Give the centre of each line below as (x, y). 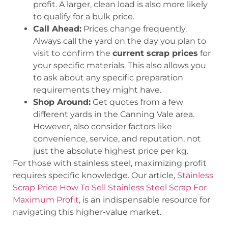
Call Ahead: (57, 29)
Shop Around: (62, 102)
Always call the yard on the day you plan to (120, 41)
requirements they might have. (97, 90)
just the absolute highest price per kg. (111, 151)
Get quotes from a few (137, 102)
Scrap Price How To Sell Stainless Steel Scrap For (110, 188)
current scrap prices (155, 53)
